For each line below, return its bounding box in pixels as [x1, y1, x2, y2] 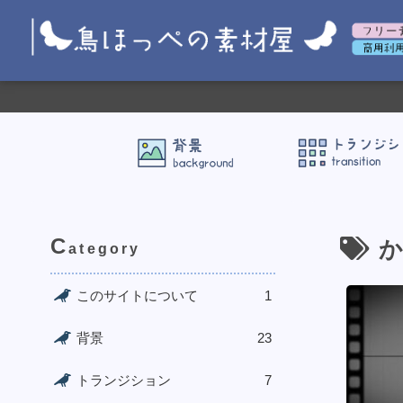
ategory [68, 240, 141, 256]
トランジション [76, 372, 171, 388]
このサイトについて [76, 287, 198, 303]
